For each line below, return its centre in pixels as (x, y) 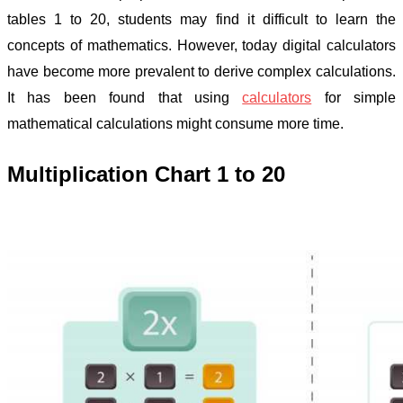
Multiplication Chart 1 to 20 (149, 174)
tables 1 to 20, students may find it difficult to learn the (201, 19)
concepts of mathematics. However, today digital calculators (201, 45)
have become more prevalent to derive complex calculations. (201, 71)
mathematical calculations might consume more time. (175, 123)
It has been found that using (125, 97)
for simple (354, 97)
